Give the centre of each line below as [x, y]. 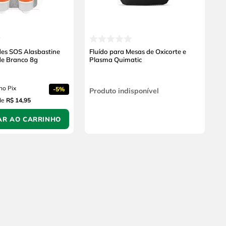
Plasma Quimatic [116, 60]
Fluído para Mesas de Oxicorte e [138, 51]
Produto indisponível [124, 91]
